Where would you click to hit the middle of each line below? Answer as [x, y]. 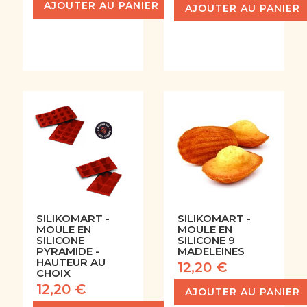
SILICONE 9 [206, 241]
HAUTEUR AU [71, 262]
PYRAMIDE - [67, 251]
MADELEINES [211, 251]
